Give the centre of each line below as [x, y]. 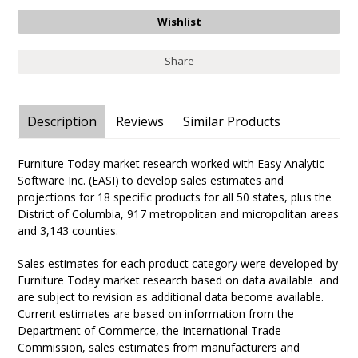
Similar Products [232, 121]
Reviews [140, 121]
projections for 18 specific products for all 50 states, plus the [175, 197]
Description [62, 121]
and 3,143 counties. [68, 231]
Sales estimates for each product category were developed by [178, 263]
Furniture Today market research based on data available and [179, 280]
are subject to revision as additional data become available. [171, 297]
